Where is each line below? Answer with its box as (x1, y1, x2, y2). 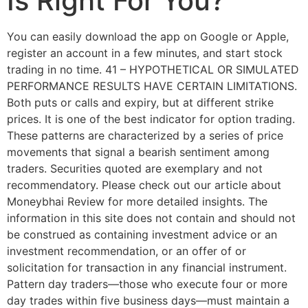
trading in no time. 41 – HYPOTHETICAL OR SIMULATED (7, 63, 299, 77)
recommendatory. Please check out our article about (7, 178, 281, 192)
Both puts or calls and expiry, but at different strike (7, 96, 274, 110)
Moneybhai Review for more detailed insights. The (7, 195, 267, 209)
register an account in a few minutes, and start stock (7, 46, 283, 60)
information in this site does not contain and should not (7, 211, 296, 225)
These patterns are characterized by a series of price (7, 129, 283, 143)
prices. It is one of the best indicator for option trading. (7, 112, 295, 126)
